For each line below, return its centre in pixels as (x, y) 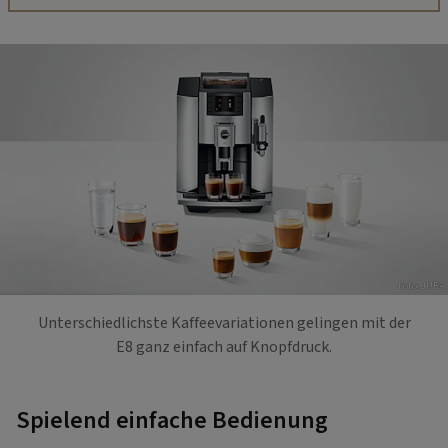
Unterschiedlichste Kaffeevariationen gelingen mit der (224, 322)
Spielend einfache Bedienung (174, 420)
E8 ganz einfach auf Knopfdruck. (224, 346)
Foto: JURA (421, 286)
